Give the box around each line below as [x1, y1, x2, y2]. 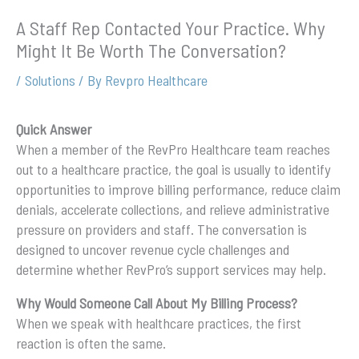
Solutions [25, 71, 75, 89]
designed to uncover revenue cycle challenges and [16, 240, 289, 259]
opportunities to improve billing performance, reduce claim [16, 180, 341, 199]
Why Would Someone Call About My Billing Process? [16, 293, 297, 312]
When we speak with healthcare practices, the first [16, 313, 301, 332]
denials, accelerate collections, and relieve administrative [16, 200, 329, 219]
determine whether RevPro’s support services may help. [16, 260, 326, 279]
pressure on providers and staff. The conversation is [16, 220, 307, 239]
